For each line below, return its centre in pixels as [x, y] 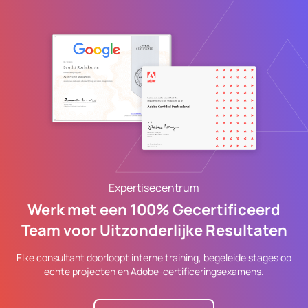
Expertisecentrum [154, 188]
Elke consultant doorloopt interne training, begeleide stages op [154, 257]
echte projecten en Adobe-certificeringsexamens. [154, 271]
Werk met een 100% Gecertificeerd [154, 210]
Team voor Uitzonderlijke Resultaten [154, 230]
